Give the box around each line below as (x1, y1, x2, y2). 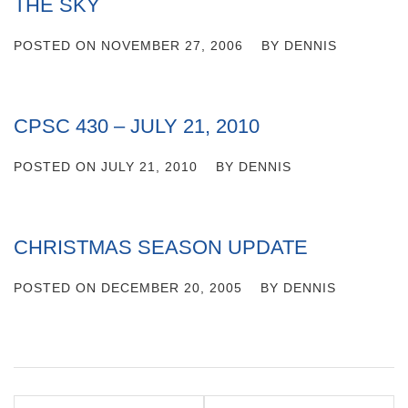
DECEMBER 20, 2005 (101, 280, 242, 295)
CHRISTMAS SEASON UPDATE (14, 236, 308, 259)
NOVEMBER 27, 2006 (101, 38, 243, 53)
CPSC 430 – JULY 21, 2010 (14, 115, 260, 138)
